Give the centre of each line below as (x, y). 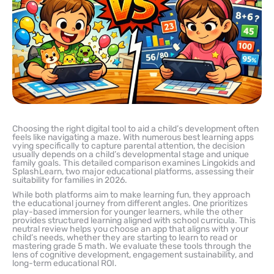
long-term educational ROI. (65, 263)
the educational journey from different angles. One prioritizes (130, 203)
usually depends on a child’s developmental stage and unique (131, 154)
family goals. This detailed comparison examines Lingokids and (134, 163)
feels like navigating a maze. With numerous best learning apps (133, 137)
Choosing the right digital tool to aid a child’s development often (135, 128)
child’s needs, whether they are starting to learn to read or (125, 237)
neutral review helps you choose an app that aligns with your (130, 229)
